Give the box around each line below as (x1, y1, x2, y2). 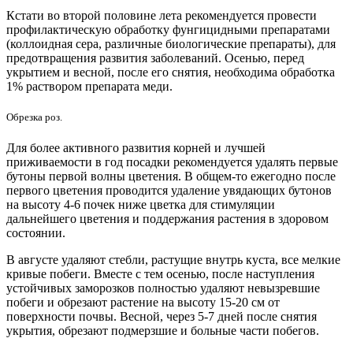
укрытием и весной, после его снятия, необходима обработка (6, 65, 335, 79)
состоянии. (6, 226, 65, 240)
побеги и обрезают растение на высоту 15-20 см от (6, 295, 280, 310)
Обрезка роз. (6, 111, 62, 124)
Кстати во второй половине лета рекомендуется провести (6, 8, 317, 22)
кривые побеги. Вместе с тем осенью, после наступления (6, 267, 314, 281)
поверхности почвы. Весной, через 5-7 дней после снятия (6, 310, 317, 324)
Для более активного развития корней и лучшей (6, 141, 266, 155)
